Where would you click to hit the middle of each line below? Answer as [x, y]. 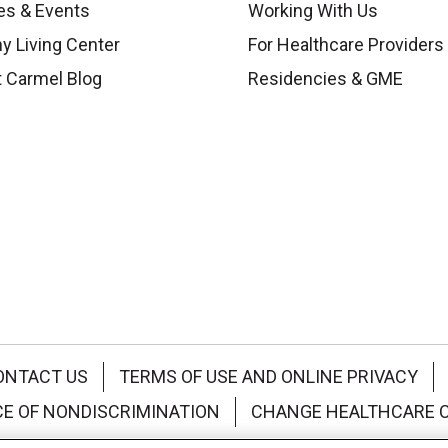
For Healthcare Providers [346, 44]
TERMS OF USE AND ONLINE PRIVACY [268, 376]
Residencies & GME [325, 78]
